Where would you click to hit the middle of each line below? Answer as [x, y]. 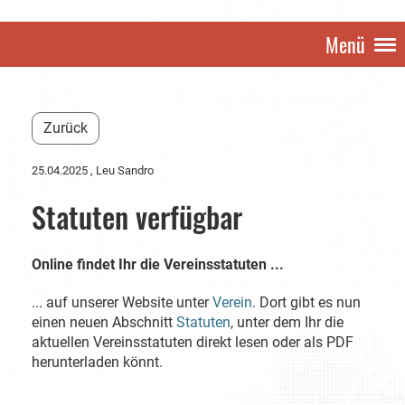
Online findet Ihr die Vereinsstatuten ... [158, 264]
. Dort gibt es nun [306, 302]
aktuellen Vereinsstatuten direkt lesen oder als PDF [193, 342]
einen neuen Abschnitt [104, 322]
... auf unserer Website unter [122, 302]
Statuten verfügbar [137, 217]
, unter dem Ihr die [287, 322]
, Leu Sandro [121, 170]
